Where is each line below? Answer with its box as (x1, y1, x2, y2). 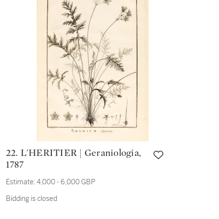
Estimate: (5, 177, 36, 186)
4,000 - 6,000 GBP (36, 177, 95, 186)
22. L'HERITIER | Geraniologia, (5, 148, 21, 158)
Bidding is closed (5, 194, 57, 203)
